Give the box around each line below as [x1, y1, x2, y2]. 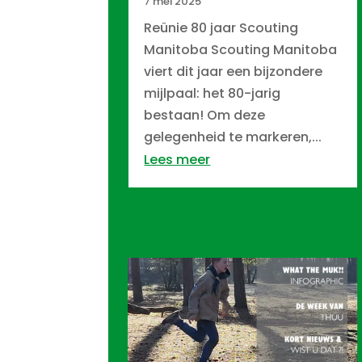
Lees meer [144, 149, 211, 169]
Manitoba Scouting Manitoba [144, 40, 338, 59]
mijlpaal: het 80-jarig [144, 83, 281, 103]
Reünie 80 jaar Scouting [144, 18, 299, 37]
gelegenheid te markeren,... [144, 127, 322, 146]
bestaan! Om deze [144, 105, 266, 124]
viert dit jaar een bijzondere [144, 61, 323, 81]
